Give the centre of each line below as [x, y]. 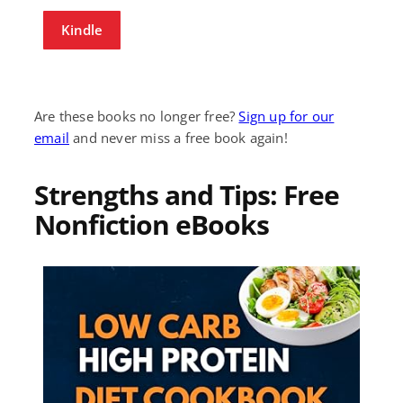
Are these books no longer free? [137, 116]
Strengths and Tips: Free [187, 194]
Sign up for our [287, 116]
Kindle [82, 29]
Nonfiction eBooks [152, 224]
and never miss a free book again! [179, 137]
